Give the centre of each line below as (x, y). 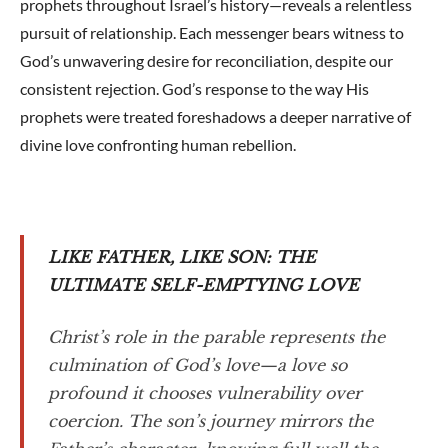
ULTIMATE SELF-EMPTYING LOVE (203, 285)
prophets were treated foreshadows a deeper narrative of (215, 116)
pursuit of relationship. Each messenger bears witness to (212, 32)
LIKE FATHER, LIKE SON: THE (182, 257)
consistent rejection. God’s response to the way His (194, 88)
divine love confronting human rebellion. (158, 144)
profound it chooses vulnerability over (205, 393)
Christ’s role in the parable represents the (216, 337)
